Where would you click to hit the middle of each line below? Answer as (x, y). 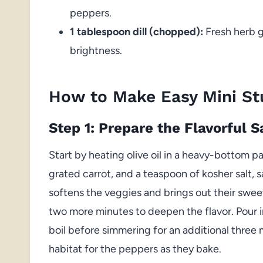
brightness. (96, 50)
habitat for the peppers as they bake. (135, 249)
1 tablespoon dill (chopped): (136, 31)
